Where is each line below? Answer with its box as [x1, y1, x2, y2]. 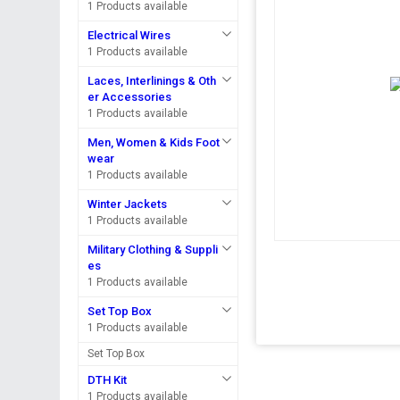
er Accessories [87, 90, 172, 104]
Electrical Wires [87, 29, 171, 42]
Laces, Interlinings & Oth [87, 74, 217, 87]
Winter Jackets [87, 197, 168, 211]
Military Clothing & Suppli [87, 243, 219, 256]
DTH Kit [87, 373, 128, 387]
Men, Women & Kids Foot [87, 136, 221, 149]
